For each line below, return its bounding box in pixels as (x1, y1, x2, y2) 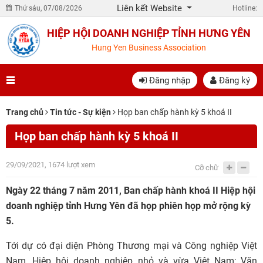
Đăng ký (217, 75, 250, 86)
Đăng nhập (147, 75, 190, 86)
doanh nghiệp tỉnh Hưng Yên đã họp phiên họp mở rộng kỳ (6, 200, 251, 211)
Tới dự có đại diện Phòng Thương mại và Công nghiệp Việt (6, 240, 257, 251)
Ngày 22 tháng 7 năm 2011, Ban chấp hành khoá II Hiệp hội (6, 185, 255, 196)
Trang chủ (6, 107, 43, 117)
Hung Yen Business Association (92, 43, 206, 52)
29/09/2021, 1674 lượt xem (6, 160, 95, 169)
